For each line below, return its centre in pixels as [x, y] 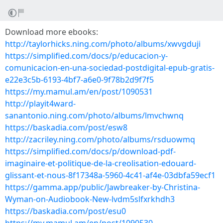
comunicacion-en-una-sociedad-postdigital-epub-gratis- [110, 68]
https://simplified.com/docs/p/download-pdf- [90, 151]
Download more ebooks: [52, 32]
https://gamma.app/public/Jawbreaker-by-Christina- [103, 187]
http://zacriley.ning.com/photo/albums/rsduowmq [100, 139]
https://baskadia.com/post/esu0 [65, 211]
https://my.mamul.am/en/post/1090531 [79, 92]
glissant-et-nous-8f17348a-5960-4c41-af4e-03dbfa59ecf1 [110, 175]
